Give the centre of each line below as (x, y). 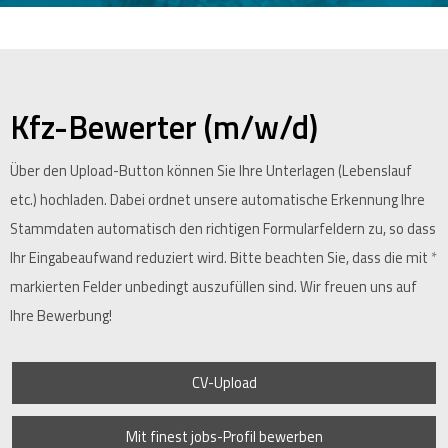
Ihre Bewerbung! (61, 316)
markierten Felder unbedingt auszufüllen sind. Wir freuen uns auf (213, 287)
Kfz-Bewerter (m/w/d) (164, 127)
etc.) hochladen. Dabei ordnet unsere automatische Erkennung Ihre (217, 200)
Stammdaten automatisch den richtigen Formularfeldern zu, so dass (223, 229)
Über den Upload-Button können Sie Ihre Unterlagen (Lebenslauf (211, 171)
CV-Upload (224, 383)
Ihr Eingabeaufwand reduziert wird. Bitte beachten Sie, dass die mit (220, 258)
